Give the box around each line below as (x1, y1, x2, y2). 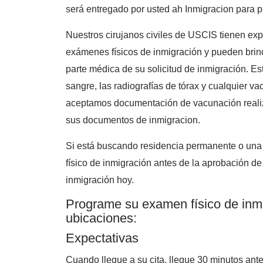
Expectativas (66, 231, 139, 245)
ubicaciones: (66, 211, 137, 225)
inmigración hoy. (66, 175, 134, 185)
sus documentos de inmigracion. (66, 115, 200, 125)
